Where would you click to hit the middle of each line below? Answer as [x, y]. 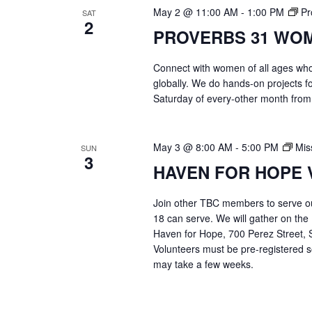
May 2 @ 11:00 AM [195, 12]
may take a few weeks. [203, 264]
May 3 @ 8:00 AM [193, 147]
